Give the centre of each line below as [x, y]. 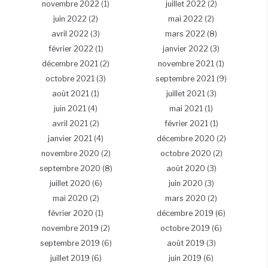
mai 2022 [185, 19]
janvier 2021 [70, 139]
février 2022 [71, 49]
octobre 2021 [70, 79]
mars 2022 [185, 34]
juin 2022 [70, 19]
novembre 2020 [70, 154]
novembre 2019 [70, 229]
